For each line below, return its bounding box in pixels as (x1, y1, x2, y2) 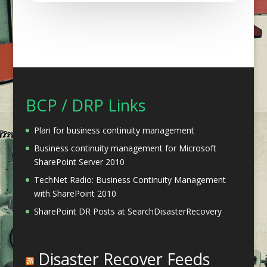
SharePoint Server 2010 (33, 156, 125, 167)
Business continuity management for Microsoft (33, 142, 216, 154)
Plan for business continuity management (33, 124, 194, 136)
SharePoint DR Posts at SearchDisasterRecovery (33, 205, 222, 217)
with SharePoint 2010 (33, 187, 116, 199)
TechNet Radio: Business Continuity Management (33, 173, 226, 185)
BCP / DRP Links (25, 94, 145, 116)
